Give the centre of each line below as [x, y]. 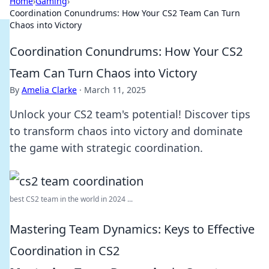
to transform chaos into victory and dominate [126, 131]
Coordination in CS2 [65, 251]
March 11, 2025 [115, 90]
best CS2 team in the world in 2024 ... [71, 199]
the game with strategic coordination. [106, 148]
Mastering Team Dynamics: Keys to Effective [132, 229]
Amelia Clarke [49, 90]
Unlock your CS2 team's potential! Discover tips [130, 114]
